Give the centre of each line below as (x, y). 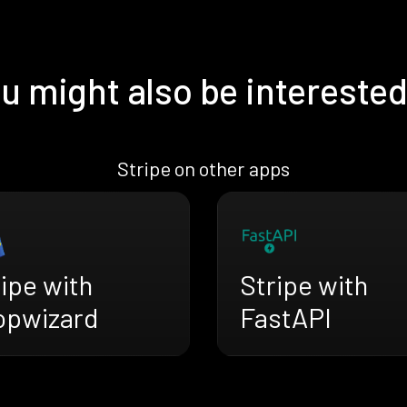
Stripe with (304, 285)
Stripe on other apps (203, 169)
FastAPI (286, 318)
